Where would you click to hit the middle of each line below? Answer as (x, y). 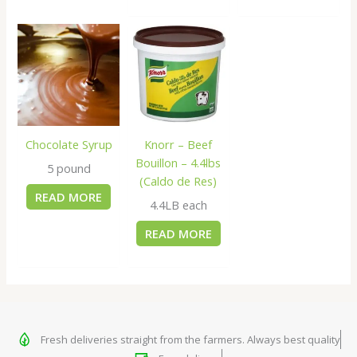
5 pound (69, 169)
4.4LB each (178, 205)
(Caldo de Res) (178, 181)
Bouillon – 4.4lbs (178, 163)
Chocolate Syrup (69, 145)
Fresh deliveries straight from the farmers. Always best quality (190, 339)
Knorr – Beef (178, 145)
